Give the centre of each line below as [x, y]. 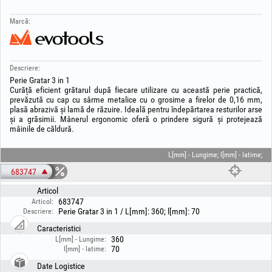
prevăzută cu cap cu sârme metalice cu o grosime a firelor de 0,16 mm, [136, 100]
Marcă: [20, 21]
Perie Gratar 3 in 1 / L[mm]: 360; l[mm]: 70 [129, 211]
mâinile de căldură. [42, 129]
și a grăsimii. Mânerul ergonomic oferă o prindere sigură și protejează [136, 119]
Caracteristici [59, 228]
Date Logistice [61, 266]
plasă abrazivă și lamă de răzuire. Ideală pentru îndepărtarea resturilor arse [136, 109]
